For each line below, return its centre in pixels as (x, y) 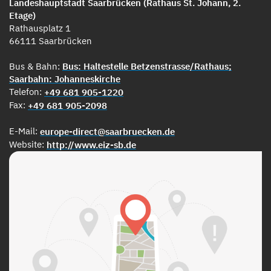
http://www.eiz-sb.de (91, 145)
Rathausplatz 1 (40, 28)
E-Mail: (24, 131)
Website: (28, 144)
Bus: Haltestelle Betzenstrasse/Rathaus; (147, 66)
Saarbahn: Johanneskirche (65, 79)
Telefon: (27, 91)
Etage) (22, 15)
